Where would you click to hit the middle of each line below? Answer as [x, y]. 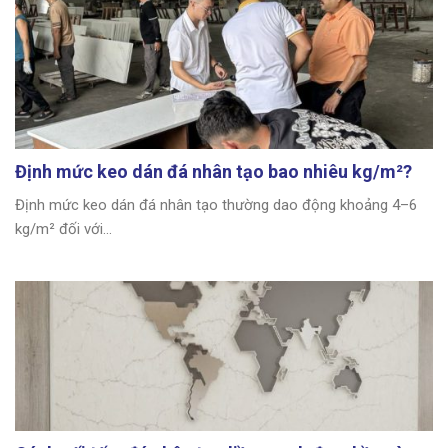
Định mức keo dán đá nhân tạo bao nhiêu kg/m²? [213, 171]
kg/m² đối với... [63, 228]
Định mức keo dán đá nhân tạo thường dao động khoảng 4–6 [216, 204]
